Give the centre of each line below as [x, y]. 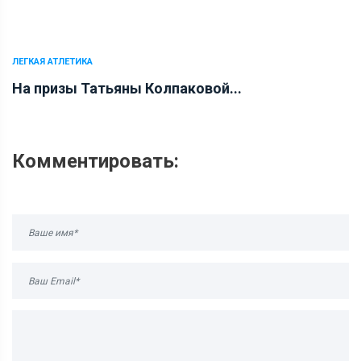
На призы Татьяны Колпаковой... [127, 89]
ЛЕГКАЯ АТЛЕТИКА [52, 62]
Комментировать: [95, 162]
